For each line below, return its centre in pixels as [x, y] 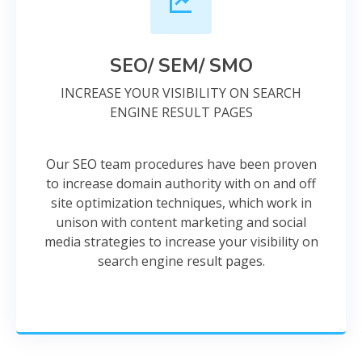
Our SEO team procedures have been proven [181, 164]
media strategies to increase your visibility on [181, 242]
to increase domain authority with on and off [181, 183]
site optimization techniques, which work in [181, 203]
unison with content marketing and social [181, 222]
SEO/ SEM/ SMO [181, 65]
